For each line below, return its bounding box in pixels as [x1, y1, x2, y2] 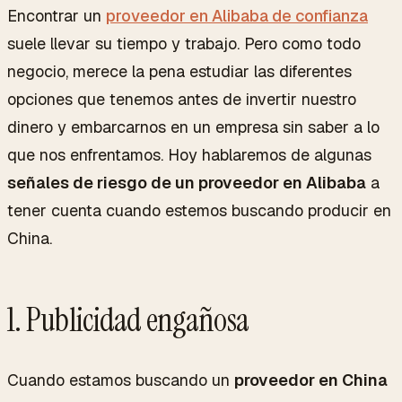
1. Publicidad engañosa [7, 298, 249, 341]
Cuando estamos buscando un [7, 369, 234, 390]
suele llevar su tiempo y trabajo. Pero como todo [7, 32, 361, 54]
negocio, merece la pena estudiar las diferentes [7, 60, 352, 82]
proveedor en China [234, 369, 388, 390]
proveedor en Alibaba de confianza [106, 4, 368, 26]
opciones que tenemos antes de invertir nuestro [7, 88, 356, 109]
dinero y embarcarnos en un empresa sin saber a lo [7, 116, 380, 137]
